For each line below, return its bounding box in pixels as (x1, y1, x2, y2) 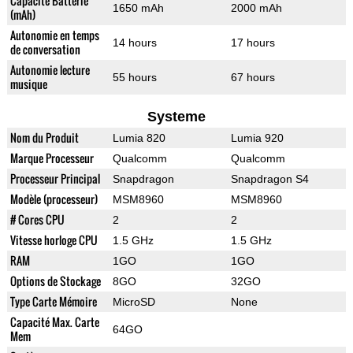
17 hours (230, 36, 275, 50)
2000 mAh (230, 2, 282, 15)
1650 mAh (112, 2, 164, 15)
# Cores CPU (9, 211, 65, 229)
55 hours (112, 71, 157, 84)
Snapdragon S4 (230, 173, 309, 186)
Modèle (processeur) (9, 191, 98, 208)
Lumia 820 (112, 132, 165, 145)
